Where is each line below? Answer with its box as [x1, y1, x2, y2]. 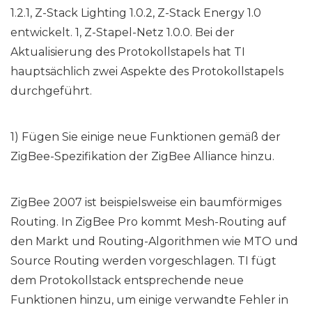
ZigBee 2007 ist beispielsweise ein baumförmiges [10, 196, 281, 210]
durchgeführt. [10, 84, 92, 98]
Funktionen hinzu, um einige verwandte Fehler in [10, 293, 288, 307]
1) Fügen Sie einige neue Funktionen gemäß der [10, 130, 281, 144]
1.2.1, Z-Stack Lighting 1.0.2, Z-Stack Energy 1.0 [10, 6, 261, 20]
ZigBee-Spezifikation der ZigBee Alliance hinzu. [10, 150, 274, 164]
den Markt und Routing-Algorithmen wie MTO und [10, 235, 298, 249]
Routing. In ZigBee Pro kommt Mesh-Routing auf [10, 215, 286, 229]
